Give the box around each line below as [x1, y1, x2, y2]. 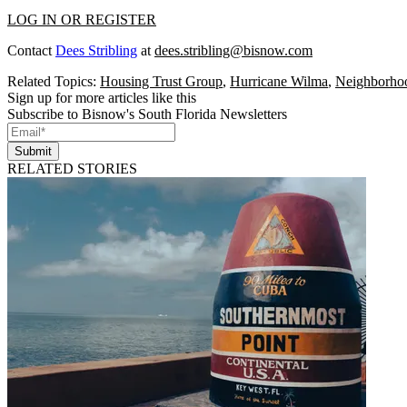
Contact [7, 42, 55, 58]
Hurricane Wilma [230, 73, 328, 89]
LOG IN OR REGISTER [7, 11, 156, 27]
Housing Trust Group [100, 73, 223, 89]
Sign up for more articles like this [7, 89, 196, 105]
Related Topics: [7, 73, 100, 89]
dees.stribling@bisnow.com [154, 42, 313, 58]
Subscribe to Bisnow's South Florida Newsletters [7, 105, 287, 122]
